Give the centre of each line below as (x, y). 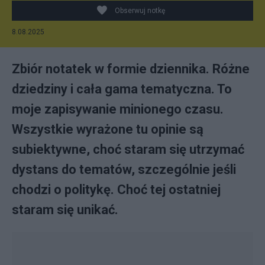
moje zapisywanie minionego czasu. (118, 109)
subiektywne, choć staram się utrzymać (128, 149)
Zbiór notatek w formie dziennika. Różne (131, 69)
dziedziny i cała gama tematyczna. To (122, 89)
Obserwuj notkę (140, 11)
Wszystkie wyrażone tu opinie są (108, 129)
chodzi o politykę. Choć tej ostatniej (116, 190)
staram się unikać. (65, 210)
